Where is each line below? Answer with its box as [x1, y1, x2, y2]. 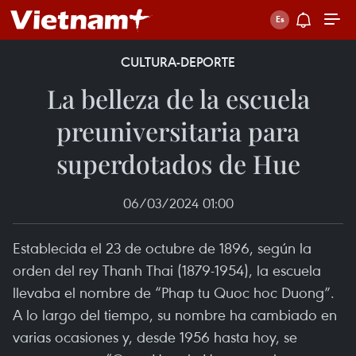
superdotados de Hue [56, 146, 300, 180]
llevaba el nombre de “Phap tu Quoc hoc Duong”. [13, 282, 335, 302]
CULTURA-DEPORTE [121, 53, 235, 71]
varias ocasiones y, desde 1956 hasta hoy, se [13, 327, 297, 346]
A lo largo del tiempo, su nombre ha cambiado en [13, 304, 337, 324]
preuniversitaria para [56, 114, 300, 148]
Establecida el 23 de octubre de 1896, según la [13, 238, 311, 257]
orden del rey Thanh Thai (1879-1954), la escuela [13, 260, 321, 280]
